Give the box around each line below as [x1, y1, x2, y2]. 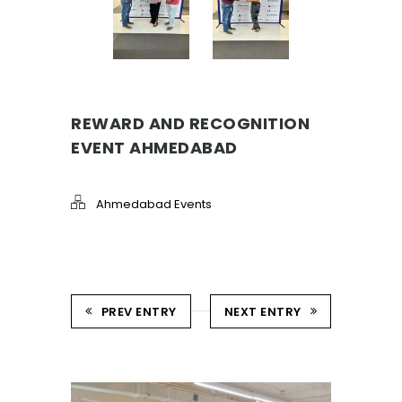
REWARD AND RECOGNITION [71, 112, 310, 135]
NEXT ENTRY [223, 303, 301, 321]
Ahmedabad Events [96, 196, 212, 214]
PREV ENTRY [100, 303, 177, 321]
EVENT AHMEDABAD [71, 136, 238, 160]
